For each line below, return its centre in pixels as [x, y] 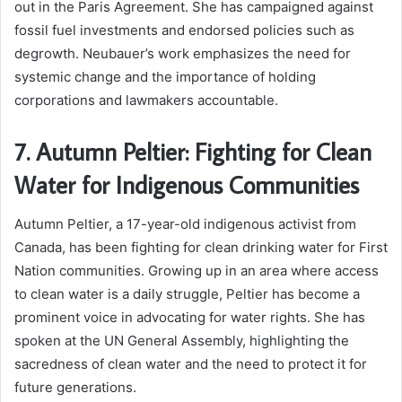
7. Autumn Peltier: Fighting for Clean [193, 151]
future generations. [75, 388]
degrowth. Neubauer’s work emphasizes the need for [183, 53]
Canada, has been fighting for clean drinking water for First [201, 248]
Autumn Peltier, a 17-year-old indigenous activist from [185, 224]
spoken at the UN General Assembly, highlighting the [182, 341]
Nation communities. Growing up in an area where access [197, 271]
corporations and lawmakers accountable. [146, 100]
